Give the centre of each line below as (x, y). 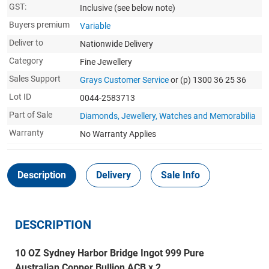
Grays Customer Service (124, 80)
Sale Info (180, 175)
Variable (95, 26)
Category (26, 61)
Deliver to (26, 43)
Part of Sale (31, 115)
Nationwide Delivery (116, 44)
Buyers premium (39, 25)
